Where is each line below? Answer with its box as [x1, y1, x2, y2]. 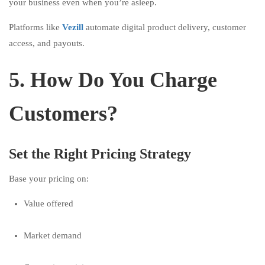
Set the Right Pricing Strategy [9, 146, 191, 161]
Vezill [62, 22, 83, 32]
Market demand [24, 231, 82, 240]
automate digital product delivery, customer [83, 22, 246, 32]
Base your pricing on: [9, 174, 89, 183]
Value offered [24, 199, 73, 208]
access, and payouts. [9, 38, 85, 48]
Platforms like [9, 22, 62, 32]
